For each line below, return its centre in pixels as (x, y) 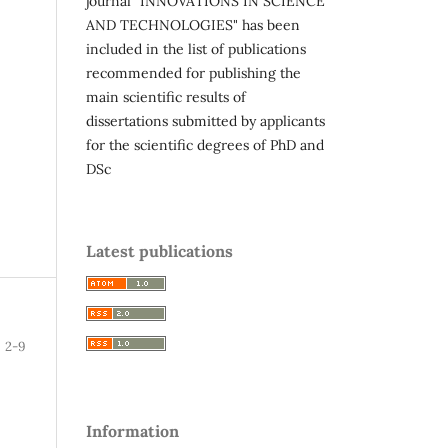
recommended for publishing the (193, 72)
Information (132, 430)
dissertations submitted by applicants (205, 120)
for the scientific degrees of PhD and (205, 144)
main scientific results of (166, 96)
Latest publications (159, 250)
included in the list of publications (196, 48)
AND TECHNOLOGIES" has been (193, 24)
